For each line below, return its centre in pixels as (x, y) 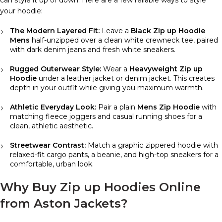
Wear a (115, 69)
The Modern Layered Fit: (55, 30)
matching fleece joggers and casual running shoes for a (106, 116)
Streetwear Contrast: (48, 145)
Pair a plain (117, 107)
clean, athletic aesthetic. (52, 126)
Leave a (115, 30)
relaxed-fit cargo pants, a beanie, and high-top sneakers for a (114, 154)
